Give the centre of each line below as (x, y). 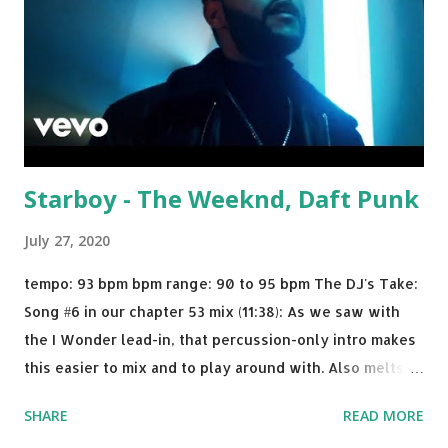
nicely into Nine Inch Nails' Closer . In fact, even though (220, 396)
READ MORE (383, 416)
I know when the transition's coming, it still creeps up (216, 424)
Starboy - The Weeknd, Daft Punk (221, 199)
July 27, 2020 (67, 241)
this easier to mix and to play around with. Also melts (214, 368)
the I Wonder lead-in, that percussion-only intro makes (220, 340)
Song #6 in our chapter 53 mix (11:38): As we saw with (212, 312)
